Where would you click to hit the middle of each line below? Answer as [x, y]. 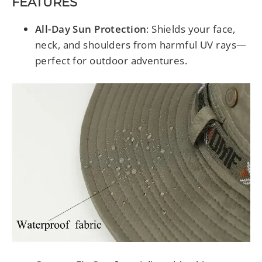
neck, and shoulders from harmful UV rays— [141, 45]
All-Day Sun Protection [91, 29]
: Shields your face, [191, 29]
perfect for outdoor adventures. [111, 61]
